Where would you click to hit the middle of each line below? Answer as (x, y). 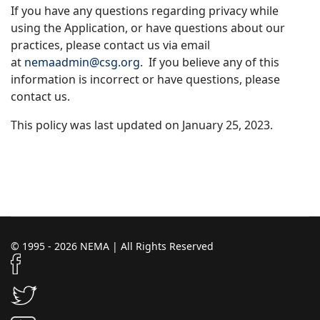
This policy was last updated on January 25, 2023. (145, 125)
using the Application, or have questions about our (148, 28)
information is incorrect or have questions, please (145, 79)
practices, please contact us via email (110, 45)
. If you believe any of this (210, 62)
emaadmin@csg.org (86, 62)
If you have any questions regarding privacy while (145, 11)
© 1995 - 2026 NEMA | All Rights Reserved (112, 246)
